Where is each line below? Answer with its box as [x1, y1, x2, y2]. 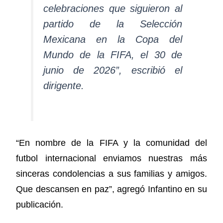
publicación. [16, 200, 64, 210]
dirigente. [43, 80, 85, 92]
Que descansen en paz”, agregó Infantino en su [16, 184, 207, 195]
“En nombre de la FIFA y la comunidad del [16, 138, 207, 148]
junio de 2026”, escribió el [43, 65, 182, 76]
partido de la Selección [43, 18, 182, 30]
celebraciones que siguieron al [43, 3, 182, 14]
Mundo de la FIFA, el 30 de [43, 49, 182, 61]
